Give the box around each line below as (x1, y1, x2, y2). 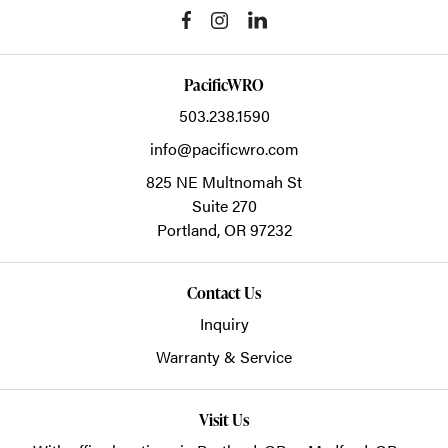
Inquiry (199, 312, 249, 335)
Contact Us (186, 282, 262, 304)
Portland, (156, 218, 224, 241)
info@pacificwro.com (149, 137, 299, 160)
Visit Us (199, 409, 249, 431)
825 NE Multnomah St (146, 170, 302, 193)
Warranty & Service (156, 345, 292, 368)
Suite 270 (191, 194, 257, 217)
